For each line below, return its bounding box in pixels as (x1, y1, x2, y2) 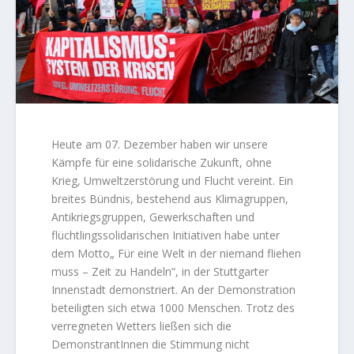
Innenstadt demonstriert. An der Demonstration (51, 281, 296, 297)
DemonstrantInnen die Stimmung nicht (51, 336, 250, 352)
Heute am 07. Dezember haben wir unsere (51, 136, 269, 152)
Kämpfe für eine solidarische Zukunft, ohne (51, 154, 273, 170)
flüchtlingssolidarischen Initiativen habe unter (51, 227, 281, 243)
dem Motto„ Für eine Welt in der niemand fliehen (51, 245, 302, 261)
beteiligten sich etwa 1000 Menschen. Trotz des (51, 299, 296, 315)
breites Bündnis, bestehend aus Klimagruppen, (51, 190, 289, 206)
